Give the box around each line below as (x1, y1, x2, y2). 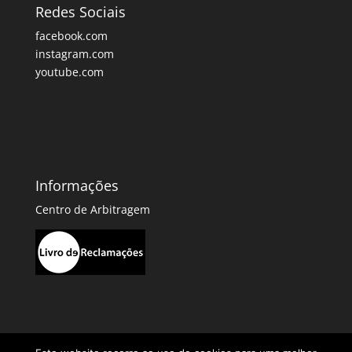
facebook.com (35, 28, 108, 44)
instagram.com (35, 46, 114, 62)
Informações (35, 176, 119, 195)
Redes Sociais (35, 2, 126, 22)
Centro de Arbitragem (35, 202, 150, 217)
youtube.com (35, 64, 104, 80)
